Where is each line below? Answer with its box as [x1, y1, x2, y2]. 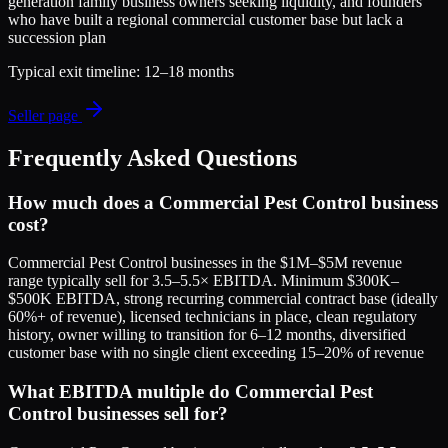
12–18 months [144, 62, 234, 80]
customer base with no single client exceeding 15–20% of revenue [8, 344, 424, 362]
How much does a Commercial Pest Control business [8, 191, 438, 213]
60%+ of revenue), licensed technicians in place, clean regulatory [8, 308, 417, 326]
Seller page [8, 106, 82, 124]
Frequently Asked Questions [8, 144, 297, 171]
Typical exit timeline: [8, 62, 144, 80]
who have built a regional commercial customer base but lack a [8, 10, 403, 28]
